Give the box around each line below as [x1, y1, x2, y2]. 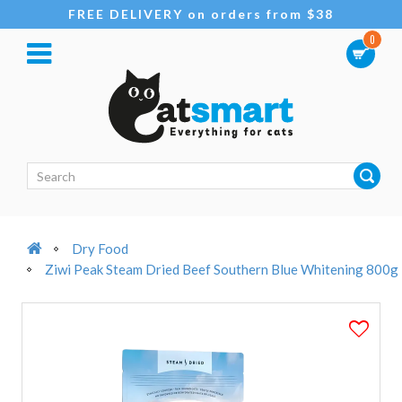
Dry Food [72, 240, 128, 257]
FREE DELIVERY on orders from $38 [68, 6, 334, 22]
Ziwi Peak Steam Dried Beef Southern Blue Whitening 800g [45, 261, 398, 277]
